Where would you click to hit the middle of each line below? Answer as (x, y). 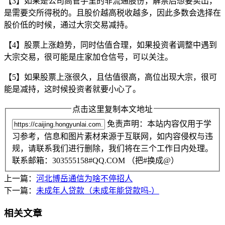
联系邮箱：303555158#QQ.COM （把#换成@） (95, 161)
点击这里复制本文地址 (113, 109)
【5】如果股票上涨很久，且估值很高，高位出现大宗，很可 (110, 77)
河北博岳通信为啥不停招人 (84, 179)
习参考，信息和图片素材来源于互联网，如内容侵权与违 (113, 137)
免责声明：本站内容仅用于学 (158, 124)
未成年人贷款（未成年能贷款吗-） (98, 191)
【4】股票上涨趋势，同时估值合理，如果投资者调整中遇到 (110, 45)
